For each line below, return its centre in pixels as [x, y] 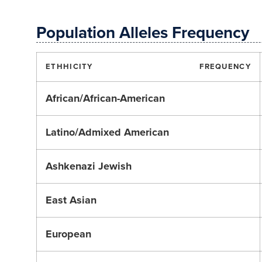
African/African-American [105, 98]
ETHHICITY [69, 67]
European [68, 234]
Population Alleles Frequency [143, 33]
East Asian [71, 200]
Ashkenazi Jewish [89, 166]
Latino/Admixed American [107, 132]
